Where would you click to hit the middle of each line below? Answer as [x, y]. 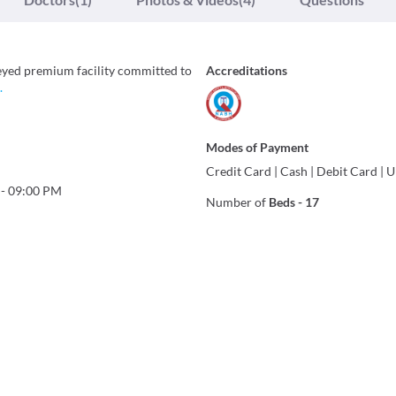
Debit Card [347, 171]
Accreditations [247, 71]
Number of [236, 202]
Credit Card [239, 171]
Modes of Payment [258, 148]
